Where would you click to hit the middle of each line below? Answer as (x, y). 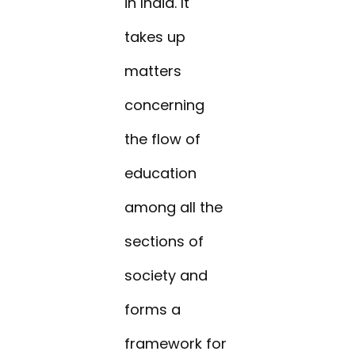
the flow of (163, 139)
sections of (164, 242)
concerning (165, 105)
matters (153, 71)
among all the (174, 208)
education (161, 174)
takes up (155, 37)
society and (166, 276)
